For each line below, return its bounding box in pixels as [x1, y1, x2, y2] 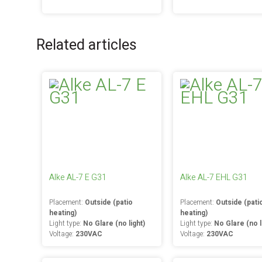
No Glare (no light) [83, 218, 145, 229]
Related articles [36, 35, 137, 56]
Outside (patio [85, 197, 133, 208]
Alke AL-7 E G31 [49, 171, 106, 184]
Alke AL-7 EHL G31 [180, 171, 247, 184]
